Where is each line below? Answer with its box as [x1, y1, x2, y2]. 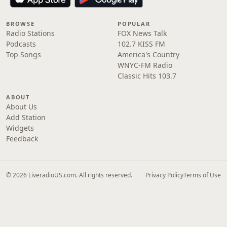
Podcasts [6, 39, 36, 49]
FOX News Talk [118, 28, 167, 38]
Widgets [6, 123, 34, 133]
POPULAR [118, 20, 150, 27]
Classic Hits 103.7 [118, 71, 176, 81]
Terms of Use [183, 171, 221, 179]
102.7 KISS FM [118, 39, 165, 49]
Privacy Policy [145, 171, 183, 179]
